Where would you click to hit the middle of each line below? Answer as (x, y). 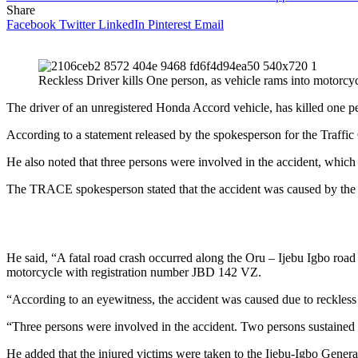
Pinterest (169, 24)
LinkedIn (121, 24)
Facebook (31, 24)
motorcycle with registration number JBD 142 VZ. (134, 272)
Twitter (77, 24)
